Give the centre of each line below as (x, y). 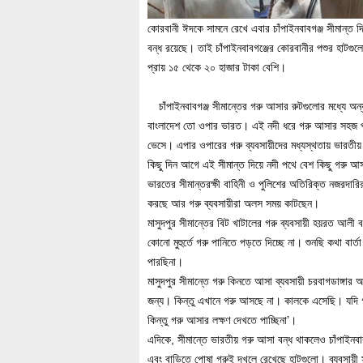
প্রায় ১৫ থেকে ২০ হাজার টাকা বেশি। (217, 67)
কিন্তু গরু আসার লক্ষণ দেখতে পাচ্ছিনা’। (222, 320)
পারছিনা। (165, 262)
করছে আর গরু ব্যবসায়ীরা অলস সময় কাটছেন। (233, 203)
